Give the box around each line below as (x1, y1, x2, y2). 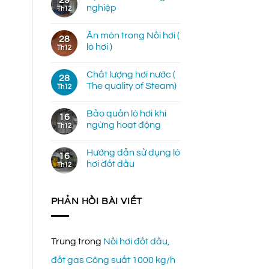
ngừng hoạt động (86, 119, 161, 130)
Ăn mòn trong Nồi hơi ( (86, 30, 180, 40)
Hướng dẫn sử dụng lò (86, 147, 180, 157)
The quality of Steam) (86, 80, 177, 91)
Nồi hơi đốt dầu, (103, 237, 170, 247)
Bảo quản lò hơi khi (86, 108, 166, 118)
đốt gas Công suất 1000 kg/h (50, 255, 175, 265)
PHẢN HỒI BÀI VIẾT (50, 196, 143, 206)
